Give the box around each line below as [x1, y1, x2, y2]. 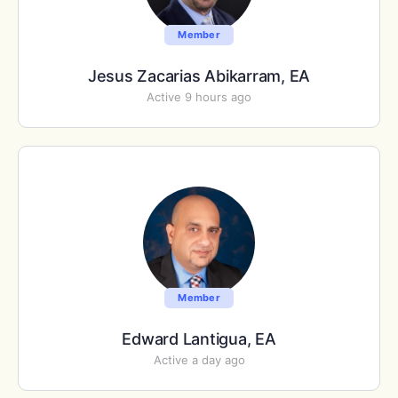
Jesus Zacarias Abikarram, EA [87, 67, 311, 85]
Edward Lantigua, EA [122, 330, 276, 348]
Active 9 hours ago [147, 90, 251, 104]
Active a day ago [153, 353, 245, 367]
